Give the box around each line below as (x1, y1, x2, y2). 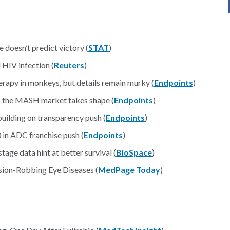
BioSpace (116, 147, 152, 157)
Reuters (54, 60, 84, 70)
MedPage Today (98, 165, 160, 175)
